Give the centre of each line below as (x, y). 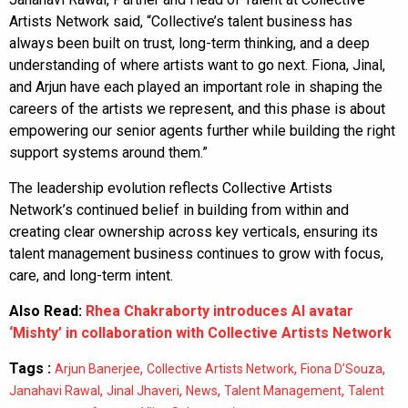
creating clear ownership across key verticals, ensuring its (194, 231)
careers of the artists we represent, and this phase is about (197, 108)
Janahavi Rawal (55, 390)
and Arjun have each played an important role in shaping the (196, 87)
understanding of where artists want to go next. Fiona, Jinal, (197, 65)
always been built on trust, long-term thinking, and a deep (189, 43)
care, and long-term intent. (91, 275)
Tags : (30, 368)
